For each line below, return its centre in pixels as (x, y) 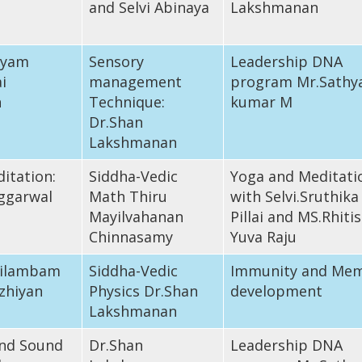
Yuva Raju (263, 236)
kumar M (261, 101)
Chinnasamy (130, 236)
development (276, 290)
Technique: (126, 101)
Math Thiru (128, 196)
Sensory (116, 61)
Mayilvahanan (136, 216)
